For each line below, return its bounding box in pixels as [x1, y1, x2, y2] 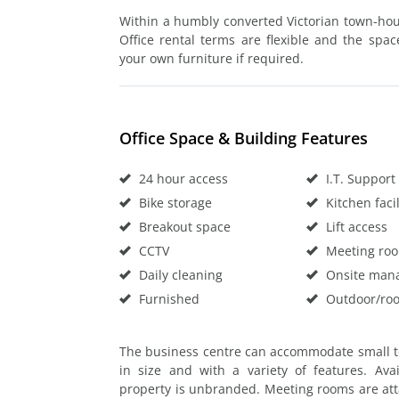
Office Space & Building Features [119, 126, 368, 149]
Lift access [322, 217, 387, 235]
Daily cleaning [135, 265, 223, 283]
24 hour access [135, 169, 228, 187]
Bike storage [135, 193, 212, 211]
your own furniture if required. [119, 49, 304, 67]
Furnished [135, 289, 199, 307]
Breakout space [135, 217, 231, 235]
